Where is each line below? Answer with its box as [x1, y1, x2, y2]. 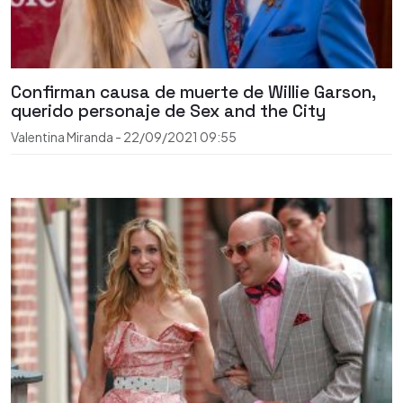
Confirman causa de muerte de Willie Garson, [11, 81, 375, 104]
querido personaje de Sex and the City [11, 100, 326, 123]
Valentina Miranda [11, 129, 115, 146]
